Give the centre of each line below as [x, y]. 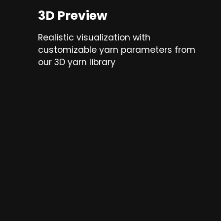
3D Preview [73, 16]
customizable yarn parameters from [116, 50]
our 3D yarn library [76, 62]
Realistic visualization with [94, 38]
